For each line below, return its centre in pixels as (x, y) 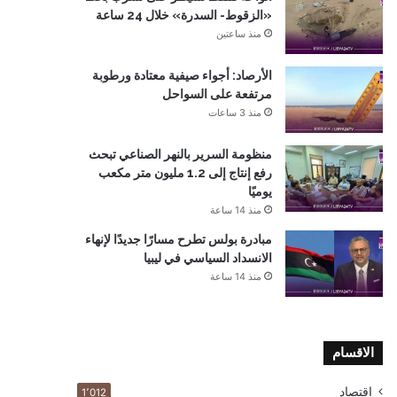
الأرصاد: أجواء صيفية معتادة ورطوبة (182, 75)
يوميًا (260, 191)
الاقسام (353, 353)
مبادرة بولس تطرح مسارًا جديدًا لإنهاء (179, 239)
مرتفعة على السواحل (217, 94)
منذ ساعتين (239, 34)
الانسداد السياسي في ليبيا (208, 258)
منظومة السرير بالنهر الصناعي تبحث (180, 154)
